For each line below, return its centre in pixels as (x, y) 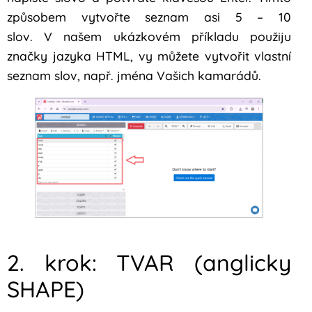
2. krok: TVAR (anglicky (149, 263)
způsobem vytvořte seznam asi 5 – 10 (149, 17)
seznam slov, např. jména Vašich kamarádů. (134, 76)
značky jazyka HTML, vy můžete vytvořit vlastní (149, 56)
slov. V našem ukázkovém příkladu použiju (149, 37)
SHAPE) (49, 289)
